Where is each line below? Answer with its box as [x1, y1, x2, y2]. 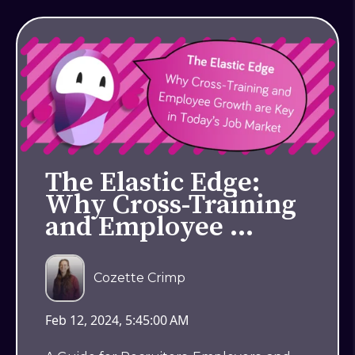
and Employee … [45, 210, 254, 246]
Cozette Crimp [94, 270, 186, 286]
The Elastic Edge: [45, 166, 260, 201]
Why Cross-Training [45, 188, 296, 223]
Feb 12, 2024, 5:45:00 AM [45, 311, 189, 330]
